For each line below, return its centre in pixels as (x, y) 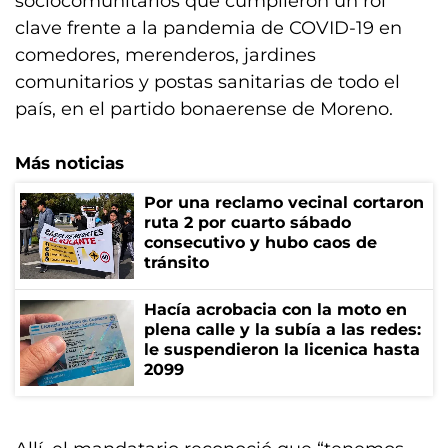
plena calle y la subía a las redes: (282, 329)
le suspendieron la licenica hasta (282, 349)
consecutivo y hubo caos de (260, 242)
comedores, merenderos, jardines (165, 55)
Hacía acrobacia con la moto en (275, 309)
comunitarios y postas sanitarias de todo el (207, 82)
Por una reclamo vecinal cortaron (284, 202)
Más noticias (69, 163)
